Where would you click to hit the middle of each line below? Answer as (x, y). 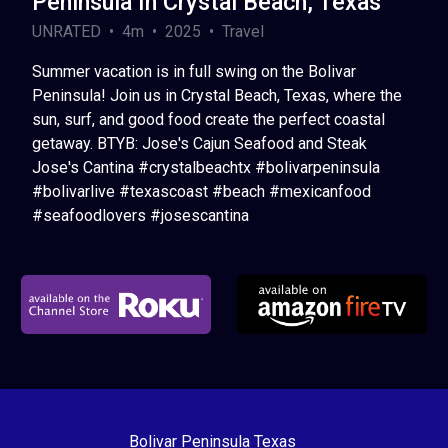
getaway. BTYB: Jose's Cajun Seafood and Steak (199, 143)
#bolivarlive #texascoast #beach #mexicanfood (201, 191)
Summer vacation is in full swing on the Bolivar (194, 71)
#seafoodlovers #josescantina (140, 215)
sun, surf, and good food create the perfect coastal (208, 119)
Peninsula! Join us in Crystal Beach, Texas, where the (217, 95)
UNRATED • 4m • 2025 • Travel (148, 31)
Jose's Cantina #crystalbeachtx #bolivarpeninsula (206, 167)
